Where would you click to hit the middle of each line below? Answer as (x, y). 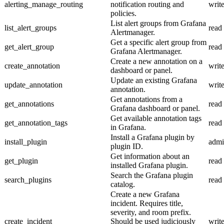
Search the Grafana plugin (152, 175)
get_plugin (21, 160)
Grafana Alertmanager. (146, 51)
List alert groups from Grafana (158, 23)
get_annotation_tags (36, 122)
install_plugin (26, 141)
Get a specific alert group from (158, 42)
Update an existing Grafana (154, 80)
